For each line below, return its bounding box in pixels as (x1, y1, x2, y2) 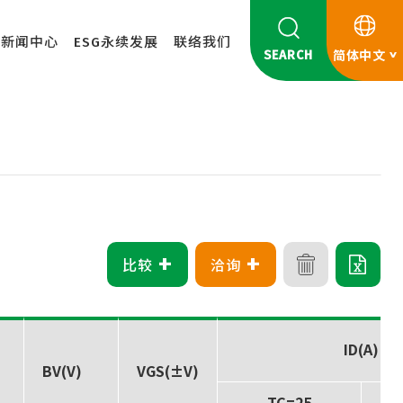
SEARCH (264, 48, 313, 63)
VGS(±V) (137, 360, 199, 381)
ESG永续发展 (73, 33, 158, 50)
